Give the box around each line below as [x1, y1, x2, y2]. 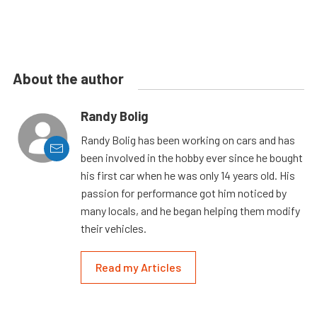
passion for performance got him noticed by [81, 185, 287, 200]
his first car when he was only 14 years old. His [81, 168, 295, 182]
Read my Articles [96, 260, 181, 274]
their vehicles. [81, 221, 146, 235]
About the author [13, 69, 124, 87]
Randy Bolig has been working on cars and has [81, 132, 295, 146]
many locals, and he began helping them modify [81, 203, 300, 217]
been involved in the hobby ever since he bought [81, 150, 303, 164]
